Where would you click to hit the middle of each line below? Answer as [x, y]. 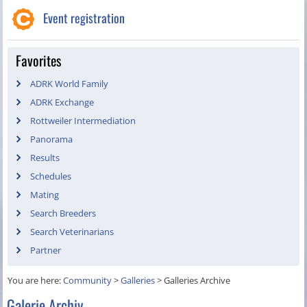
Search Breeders [63, 213]
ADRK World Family [70, 84]
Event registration [84, 18]
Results [45, 158]
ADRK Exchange [62, 102]
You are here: [36, 281]
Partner [46, 250]
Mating [45, 195]
